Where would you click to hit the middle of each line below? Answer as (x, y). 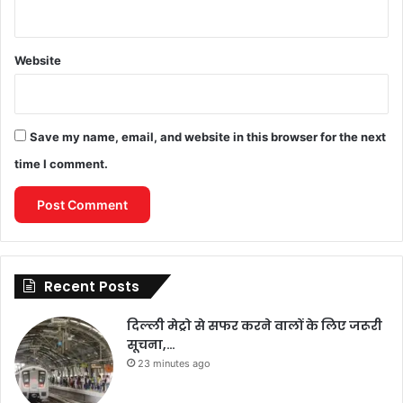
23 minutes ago (174, 363)
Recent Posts (92, 286)
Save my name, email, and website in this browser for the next (208, 136)
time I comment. (61, 163)
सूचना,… (151, 344)
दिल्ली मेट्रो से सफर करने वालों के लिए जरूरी (255, 325)
